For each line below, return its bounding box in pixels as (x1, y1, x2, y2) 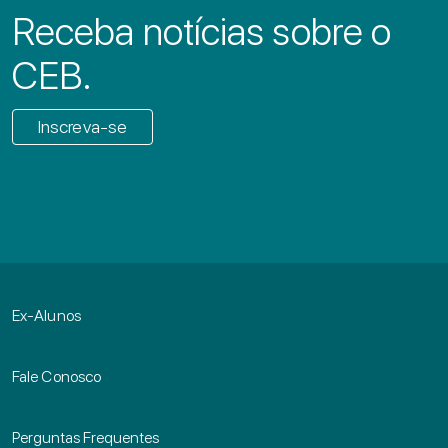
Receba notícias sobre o (12, 7, 392, 54)
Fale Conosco (12, 366, 102, 386)
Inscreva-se (38, 115, 127, 137)
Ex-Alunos (12, 305, 81, 325)
